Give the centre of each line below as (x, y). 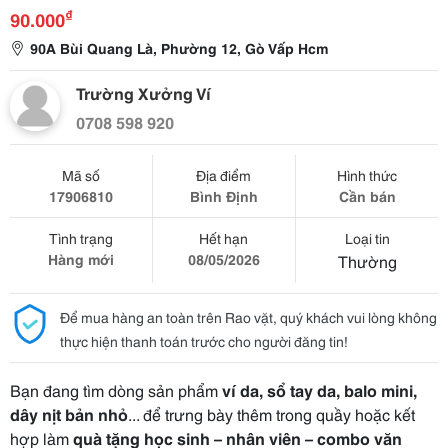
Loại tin (367, 238)
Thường (367, 260)
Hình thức (367, 175)
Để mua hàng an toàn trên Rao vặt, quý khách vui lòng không (248, 317)
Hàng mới (80, 259)
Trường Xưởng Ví (143, 92)
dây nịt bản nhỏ (69, 413)
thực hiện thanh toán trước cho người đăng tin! (204, 341)
